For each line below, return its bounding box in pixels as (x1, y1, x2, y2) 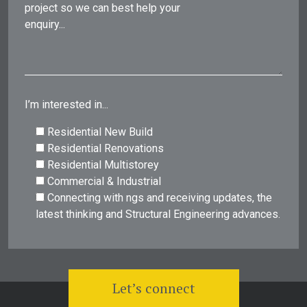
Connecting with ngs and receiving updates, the (47, 191, 272, 204)
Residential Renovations (47, 141, 164, 155)
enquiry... (25, 17, 65, 31)
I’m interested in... (25, 97, 108, 111)
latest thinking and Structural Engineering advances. (36, 207, 280, 221)
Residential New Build (47, 125, 153, 138)
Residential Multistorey (47, 158, 159, 171)
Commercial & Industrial (47, 174, 161, 188)
